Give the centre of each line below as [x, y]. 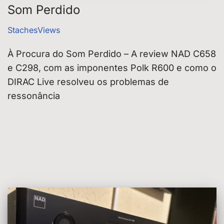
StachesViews [34, 30]
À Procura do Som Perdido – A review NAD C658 [112, 53]
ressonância [34, 95]
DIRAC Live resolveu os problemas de [88, 81]
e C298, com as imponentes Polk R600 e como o [112, 67]
